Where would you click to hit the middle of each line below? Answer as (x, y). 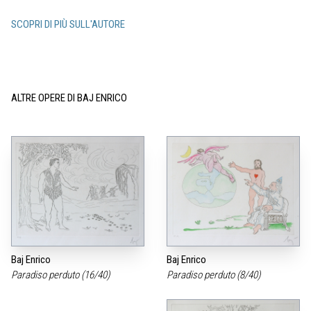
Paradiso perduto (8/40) (215, 275)
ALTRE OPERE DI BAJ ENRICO (69, 98)
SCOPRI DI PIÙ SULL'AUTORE (68, 24)
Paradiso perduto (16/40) (61, 275)
